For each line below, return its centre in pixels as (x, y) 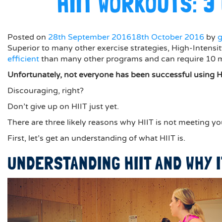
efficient (23, 59)
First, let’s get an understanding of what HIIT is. (96, 138)
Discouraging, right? (46, 91)
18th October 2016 (168, 37)
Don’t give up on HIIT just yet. (63, 107)
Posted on (28, 37)
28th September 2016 (90, 37)
